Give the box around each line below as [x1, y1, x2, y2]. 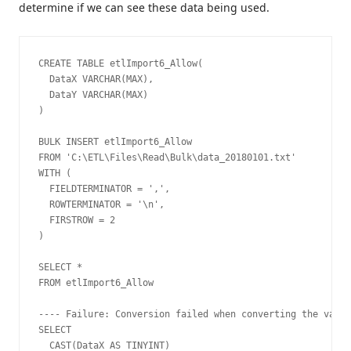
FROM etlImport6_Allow [38, 277, 154, 289]
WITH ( [38, 168, 71, 179]
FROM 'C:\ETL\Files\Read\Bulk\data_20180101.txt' [38, 152, 296, 164]
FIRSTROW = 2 [38, 215, 115, 226]
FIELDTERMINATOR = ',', [38, 183, 170, 195]
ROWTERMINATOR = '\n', [38, 199, 165, 211]
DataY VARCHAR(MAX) [38, 89, 148, 101]
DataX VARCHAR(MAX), [38, 74, 154, 85]
